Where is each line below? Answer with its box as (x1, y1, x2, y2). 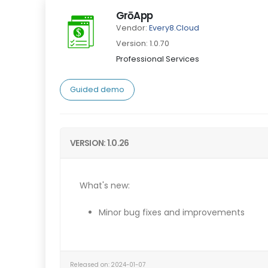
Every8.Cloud (149, 23, 199, 33)
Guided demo (70, 84, 124, 95)
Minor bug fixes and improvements (99, 206, 245, 218)
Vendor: (116, 23, 149, 33)
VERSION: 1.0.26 (70, 137, 129, 149)
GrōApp (116, 8, 153, 23)
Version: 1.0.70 (116, 38, 169, 48)
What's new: (80, 179, 130, 191)
